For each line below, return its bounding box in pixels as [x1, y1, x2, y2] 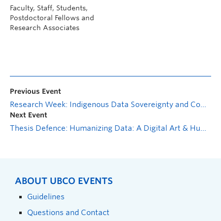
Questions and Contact [27, 208, 110, 217]
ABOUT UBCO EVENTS [15, 175, 113, 186]
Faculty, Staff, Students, [10, 3, 88, 12]
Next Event [10, 110, 47, 119]
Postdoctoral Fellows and [10, 13, 94, 22]
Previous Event [10, 87, 61, 95]
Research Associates [10, 23, 79, 32]
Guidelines [27, 192, 65, 201]
